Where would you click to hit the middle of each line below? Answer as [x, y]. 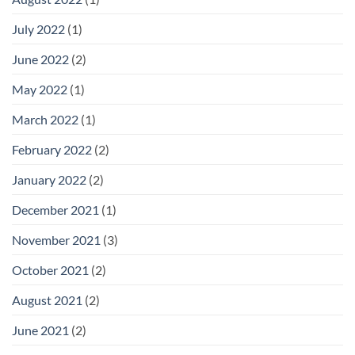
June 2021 [40, 330]
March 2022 [45, 120]
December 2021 [55, 210]
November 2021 [56, 240]
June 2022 [40, 59]
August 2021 [47, 300]
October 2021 [50, 270]
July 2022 [38, 29]
